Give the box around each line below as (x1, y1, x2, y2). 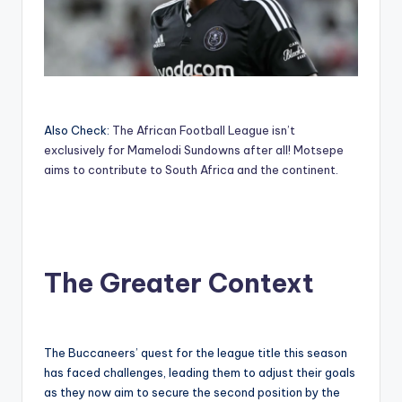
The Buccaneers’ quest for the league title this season (44, 345, 347, 360)
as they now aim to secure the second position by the (44, 384, 340, 399)
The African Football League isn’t (112, 122, 295, 137)
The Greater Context (44, 266, 314, 300)
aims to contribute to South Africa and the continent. (44, 162, 338, 177)
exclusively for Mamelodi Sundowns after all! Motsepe (44, 142, 344, 157)
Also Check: (44, 122, 112, 137)
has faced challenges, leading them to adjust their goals (44, 364, 355, 380)
